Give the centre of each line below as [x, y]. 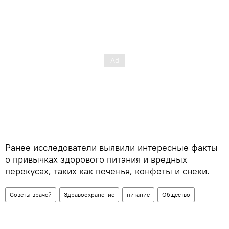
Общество [176, 194]
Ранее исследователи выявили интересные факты [111, 147]
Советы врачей [31, 194]
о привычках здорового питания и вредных [96, 159]
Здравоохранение [89, 194]
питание [138, 194]
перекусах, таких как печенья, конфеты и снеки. [107, 171]
